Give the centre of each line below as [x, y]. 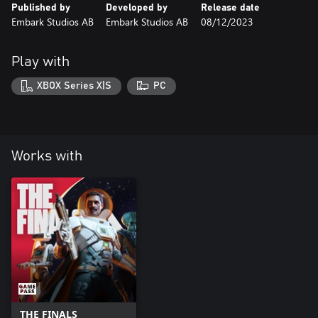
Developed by [137, 7]
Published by [41, 7]
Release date [230, 7]
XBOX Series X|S [75, 86]
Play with [40, 61]
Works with [47, 157]
